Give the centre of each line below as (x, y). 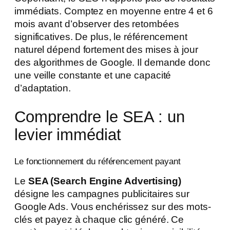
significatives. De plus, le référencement (101, 36)
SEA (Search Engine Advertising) (104, 181)
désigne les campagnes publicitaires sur (102, 194)
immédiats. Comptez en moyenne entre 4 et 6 (114, 11)
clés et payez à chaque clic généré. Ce (99, 220)
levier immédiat (68, 135)
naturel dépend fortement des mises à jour (106, 49)
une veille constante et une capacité (93, 75)
